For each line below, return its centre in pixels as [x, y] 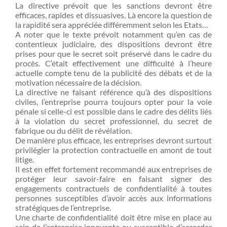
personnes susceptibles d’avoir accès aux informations [113, 198]
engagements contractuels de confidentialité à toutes [113, 188]
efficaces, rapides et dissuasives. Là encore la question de [113, 15]
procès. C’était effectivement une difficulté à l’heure [113, 63]
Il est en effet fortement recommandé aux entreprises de [113, 169]
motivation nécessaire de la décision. [78, 82]
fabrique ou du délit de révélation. [73, 130]
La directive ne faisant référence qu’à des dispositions [113, 92]
